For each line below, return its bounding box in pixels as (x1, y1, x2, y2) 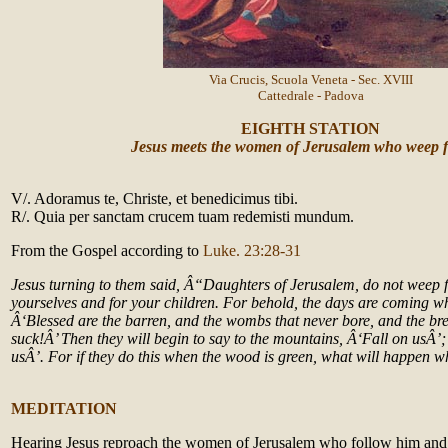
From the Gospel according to (11, 242, 203, 259)
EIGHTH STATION (241, 120, 380, 137)
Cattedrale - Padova (257, 88, 364, 103)
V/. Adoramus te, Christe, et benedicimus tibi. (11, 190, 298, 207)
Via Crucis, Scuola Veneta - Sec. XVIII (208, 72, 413, 87)
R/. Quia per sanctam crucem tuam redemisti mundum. (11, 208, 354, 225)
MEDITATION (11, 400, 117, 417)
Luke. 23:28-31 (203, 242, 301, 259)
